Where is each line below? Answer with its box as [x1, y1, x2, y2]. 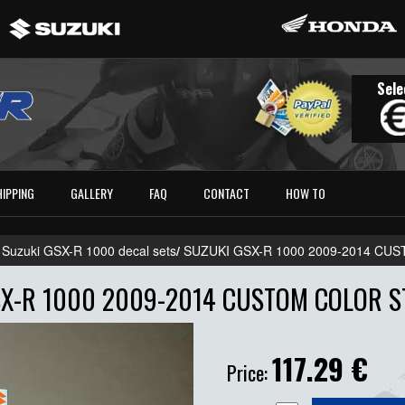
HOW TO [286, 184, 326, 203]
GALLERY [71, 184, 114, 203]
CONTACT [203, 184, 250, 203]
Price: [227, 358, 272, 388]
